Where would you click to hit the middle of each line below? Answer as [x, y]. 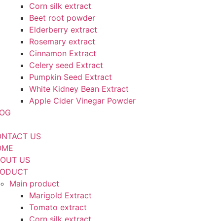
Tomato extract [58, 207]
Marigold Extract [60, 195]
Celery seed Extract [66, 65]
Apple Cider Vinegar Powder [82, 101]
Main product [34, 184]
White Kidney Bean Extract [79, 89]
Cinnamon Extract [63, 53]
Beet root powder [62, 18]
